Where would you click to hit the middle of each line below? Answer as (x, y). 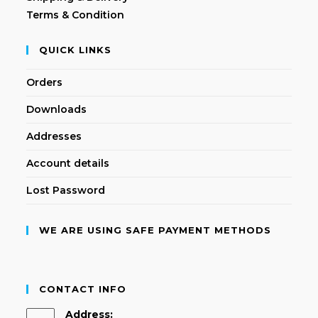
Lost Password (66, 190)
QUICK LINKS (76, 49)
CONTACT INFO (83, 289)
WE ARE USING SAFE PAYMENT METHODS (155, 230)
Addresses (54, 136)
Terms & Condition (76, 15)
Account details (68, 163)
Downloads (57, 109)
